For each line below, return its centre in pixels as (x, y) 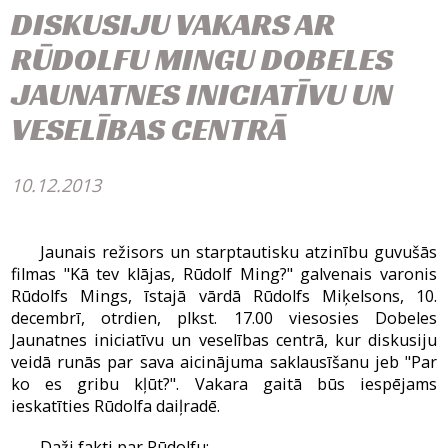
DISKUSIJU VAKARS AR (172, 23)
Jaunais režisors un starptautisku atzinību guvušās (238, 251)
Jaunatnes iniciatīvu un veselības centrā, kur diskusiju (224, 339)
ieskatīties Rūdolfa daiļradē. (115, 405)
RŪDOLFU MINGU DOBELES (201, 58)
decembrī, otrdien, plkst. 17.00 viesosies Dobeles (224, 317)
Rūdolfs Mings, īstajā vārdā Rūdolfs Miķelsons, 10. (224, 295)
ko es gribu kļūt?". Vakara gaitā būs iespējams (224, 383)
